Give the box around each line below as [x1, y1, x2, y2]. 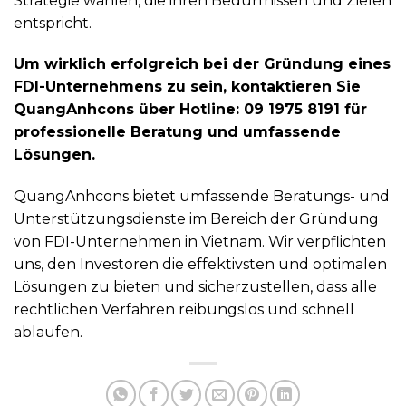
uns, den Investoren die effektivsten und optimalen [14, 256, 387, 274]
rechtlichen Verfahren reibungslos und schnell [14, 301, 354, 319]
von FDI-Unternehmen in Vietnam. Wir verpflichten [14, 233, 386, 251]
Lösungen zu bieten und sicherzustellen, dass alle [14, 278, 377, 296]
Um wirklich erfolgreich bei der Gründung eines [14, 55, 391, 73]
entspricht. [14, 14, 92, 32]
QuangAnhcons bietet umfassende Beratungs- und [14, 188, 390, 206]
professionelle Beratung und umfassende [14, 123, 341, 141]
